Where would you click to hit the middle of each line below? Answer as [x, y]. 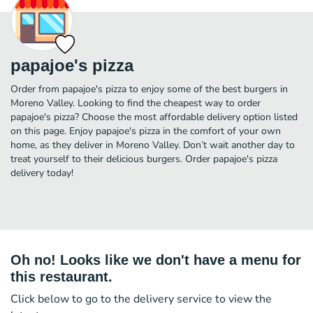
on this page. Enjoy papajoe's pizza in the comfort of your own [146, 131]
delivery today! [42, 173]
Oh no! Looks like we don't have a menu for [156, 260]
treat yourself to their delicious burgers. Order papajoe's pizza [144, 159]
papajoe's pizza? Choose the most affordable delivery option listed [154, 117]
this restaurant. [61, 276]
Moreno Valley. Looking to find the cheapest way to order [136, 103]
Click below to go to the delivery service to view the [141, 299]
